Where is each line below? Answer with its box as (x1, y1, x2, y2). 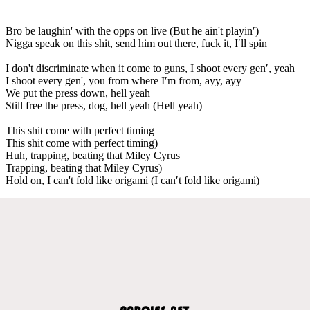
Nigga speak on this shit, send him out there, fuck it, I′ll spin (6, 37, 267, 49)
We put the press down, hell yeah (6, 86, 150, 99)
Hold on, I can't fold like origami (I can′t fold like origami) (6, 174, 259, 186)
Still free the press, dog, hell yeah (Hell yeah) (6, 99, 202, 111)
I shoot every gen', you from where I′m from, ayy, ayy (6, 74, 241, 86)
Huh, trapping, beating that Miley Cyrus (6, 149, 180, 161)
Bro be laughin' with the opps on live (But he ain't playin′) (6, 24, 259, 37)
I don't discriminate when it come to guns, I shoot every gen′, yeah (6, 62, 295, 74)
